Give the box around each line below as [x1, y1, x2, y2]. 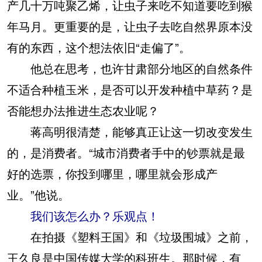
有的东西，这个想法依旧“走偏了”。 [7, 38, 191, 56]
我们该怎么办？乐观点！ [30, 206, 159, 224]
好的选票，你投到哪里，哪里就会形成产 [7, 164, 218, 182]
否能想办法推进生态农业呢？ [7, 101, 159, 119]
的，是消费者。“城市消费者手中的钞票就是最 [7, 143, 245, 161]
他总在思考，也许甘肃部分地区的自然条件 [7, 59, 253, 77]
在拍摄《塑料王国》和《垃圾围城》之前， [7, 227, 253, 245]
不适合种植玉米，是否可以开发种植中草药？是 [7, 80, 253, 98]
